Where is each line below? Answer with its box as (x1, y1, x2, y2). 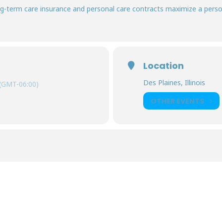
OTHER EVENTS (151, 96, 204, 106)
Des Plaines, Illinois (143, 78, 205, 87)
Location (143, 59, 184, 72)
